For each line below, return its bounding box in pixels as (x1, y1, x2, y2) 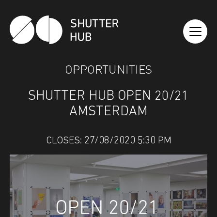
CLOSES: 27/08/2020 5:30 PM (46, 135, 171, 146)
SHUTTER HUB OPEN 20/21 (28, 89, 189, 103)
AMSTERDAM (69, 105, 148, 119)
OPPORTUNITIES (65, 59, 152, 77)
